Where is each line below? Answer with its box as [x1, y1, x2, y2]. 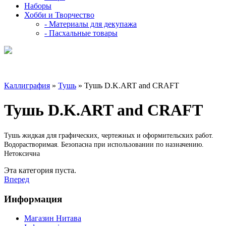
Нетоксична [4, 149, 40, 157]
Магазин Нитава [24, 214, 81, 223]
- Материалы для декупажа [44, 20, 137, 28]
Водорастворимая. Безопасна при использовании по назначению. [4, 140, 204, 148]
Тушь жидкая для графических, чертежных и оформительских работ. [4, 131, 213, 139]
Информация [4, 193, 62, 204]
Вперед [4, 175, 29, 184]
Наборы [24, 2, 51, 10]
